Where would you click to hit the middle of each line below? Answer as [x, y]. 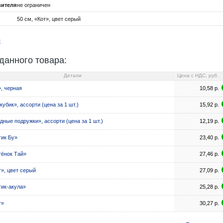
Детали [73, 75]
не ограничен [34, 5]
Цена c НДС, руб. [198, 75]
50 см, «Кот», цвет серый [49, 19]
